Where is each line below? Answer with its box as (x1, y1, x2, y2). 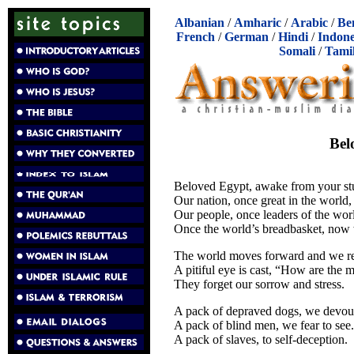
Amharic (234, 16, 281, 29)
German (224, 30, 269, 43)
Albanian (175, 16, 224, 29)
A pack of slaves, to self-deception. (174, 332, 348, 346)
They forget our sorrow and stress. (174, 277, 345, 291)
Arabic (291, 16, 328, 29)
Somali (278, 44, 315, 58)
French (176, 30, 215, 43)
